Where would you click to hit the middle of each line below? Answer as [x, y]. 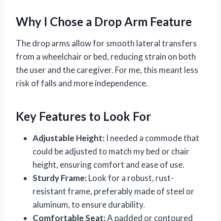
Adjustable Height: [69, 138]
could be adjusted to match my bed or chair [111, 151]
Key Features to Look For [83, 116]
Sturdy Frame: [60, 178]
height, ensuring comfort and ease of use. [109, 165]
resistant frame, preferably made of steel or [113, 191]
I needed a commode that [152, 138]
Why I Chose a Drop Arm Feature [104, 22]
